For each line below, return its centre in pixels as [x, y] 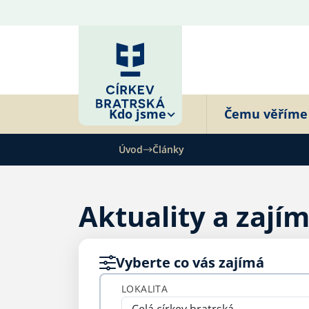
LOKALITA [145, 289]
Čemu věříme [266, 114]
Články [168, 149]
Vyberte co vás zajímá [190, 262]
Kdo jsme [138, 114]
